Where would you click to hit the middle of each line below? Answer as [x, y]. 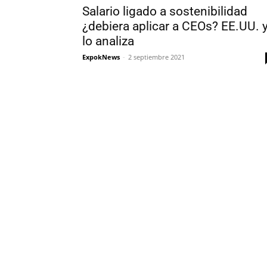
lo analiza [108, 41]
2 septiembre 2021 [156, 57]
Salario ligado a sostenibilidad [165, 12]
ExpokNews [101, 57]
